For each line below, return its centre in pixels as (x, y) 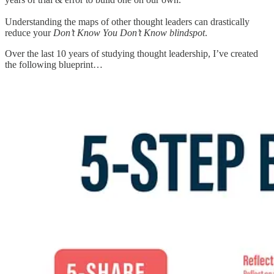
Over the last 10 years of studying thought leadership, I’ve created (131, 54)
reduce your (29, 33)
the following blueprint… (54, 65)
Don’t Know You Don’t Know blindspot (129, 33)
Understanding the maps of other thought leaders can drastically (127, 22)
